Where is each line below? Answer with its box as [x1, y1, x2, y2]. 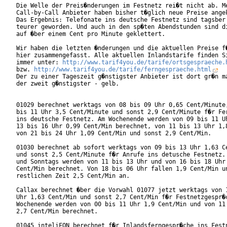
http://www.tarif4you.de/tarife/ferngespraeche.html [34, 66, 211, 73]
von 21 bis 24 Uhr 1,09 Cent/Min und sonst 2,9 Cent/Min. [16, 130, 211, 137]
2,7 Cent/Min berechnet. [16, 208, 98, 215]
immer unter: [16, 59, 62, 66]
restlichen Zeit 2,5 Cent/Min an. [16, 172, 130, 180]
